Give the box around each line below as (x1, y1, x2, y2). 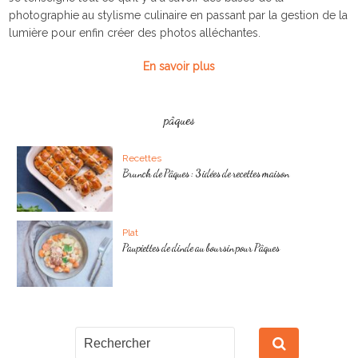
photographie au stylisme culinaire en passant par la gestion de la (9, 9, 348, 22)
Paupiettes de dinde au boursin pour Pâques (122, 241, 280, 254)
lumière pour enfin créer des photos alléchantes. (9, 26, 261, 39)
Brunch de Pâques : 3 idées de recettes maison (122, 167, 290, 180)
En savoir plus (143, 60, 215, 73)
